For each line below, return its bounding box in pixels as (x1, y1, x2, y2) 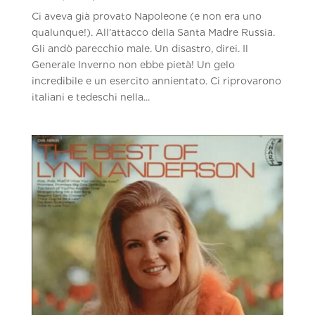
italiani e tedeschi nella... (31, 91, 150, 103)
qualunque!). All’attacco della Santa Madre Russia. (31, 26, 275, 38)
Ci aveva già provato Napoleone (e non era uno (31, 10, 262, 22)
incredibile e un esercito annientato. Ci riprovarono (31, 75, 281, 86)
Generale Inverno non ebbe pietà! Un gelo (31, 58, 235, 70)
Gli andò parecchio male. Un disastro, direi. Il (31, 42, 248, 54)
